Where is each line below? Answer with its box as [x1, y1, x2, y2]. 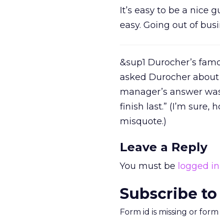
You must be [120, 161, 178, 171]
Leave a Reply [120, 140, 207, 154]
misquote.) [120, 116, 166, 127]
